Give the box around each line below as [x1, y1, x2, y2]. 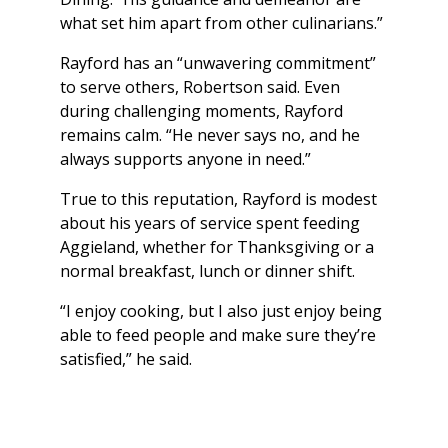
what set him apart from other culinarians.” [60, 12, 383, 35]
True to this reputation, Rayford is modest [60, 188, 377, 211]
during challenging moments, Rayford [60, 100, 343, 123]
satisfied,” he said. [60, 348, 192, 371]
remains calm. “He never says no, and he [60, 124, 360, 147]
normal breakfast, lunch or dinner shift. [60, 260, 355, 283]
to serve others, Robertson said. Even [60, 76, 340, 99]
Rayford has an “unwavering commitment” [60, 52, 376, 75]
